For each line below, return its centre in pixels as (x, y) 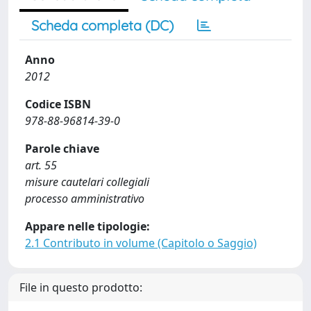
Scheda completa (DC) (102, 25)
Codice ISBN (58, 104)
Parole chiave (62, 149)
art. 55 (41, 165)
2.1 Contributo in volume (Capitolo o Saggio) (141, 243)
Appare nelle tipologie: (87, 226)
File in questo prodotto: (81, 287)
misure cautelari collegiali (87, 182)
